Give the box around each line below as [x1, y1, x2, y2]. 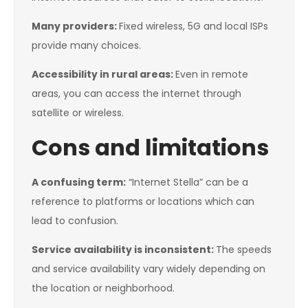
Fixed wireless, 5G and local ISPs [119, 19, 268, 34]
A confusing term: [32, 175, 126, 190]
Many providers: [32, 19, 119, 34]
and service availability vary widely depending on [32, 262, 265, 276]
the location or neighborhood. [32, 281, 175, 296]
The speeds [216, 243, 272, 257]
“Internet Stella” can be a [126, 175, 248, 190]
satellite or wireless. [32, 106, 124, 120]
